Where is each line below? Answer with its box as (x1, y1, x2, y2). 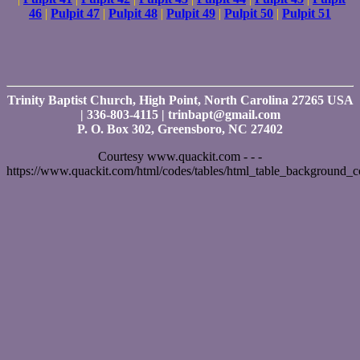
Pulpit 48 (108, 6, 157, 20)
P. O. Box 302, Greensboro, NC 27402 (77, 121, 283, 136)
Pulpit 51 (282, 6, 331, 20)
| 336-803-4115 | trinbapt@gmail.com (80, 107, 280, 121)
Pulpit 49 (166, 6, 215, 20)
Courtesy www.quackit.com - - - (98, 149, 262, 163)
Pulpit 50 (224, 6, 273, 20)
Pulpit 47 (51, 6, 100, 20)
